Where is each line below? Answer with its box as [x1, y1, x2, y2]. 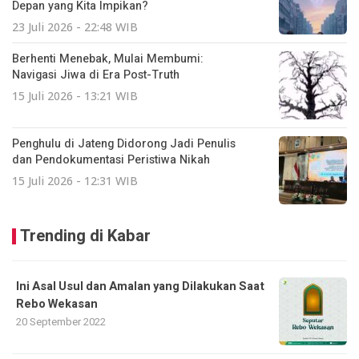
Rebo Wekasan [16, 295, 98, 313]
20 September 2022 [16, 313, 106, 329]
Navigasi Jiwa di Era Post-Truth [12, 66, 179, 83]
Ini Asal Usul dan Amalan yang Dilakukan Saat [16, 277, 264, 295]
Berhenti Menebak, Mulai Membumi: [12, 50, 203, 67]
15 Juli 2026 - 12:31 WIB [12, 172, 138, 188]
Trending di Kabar [20, 224, 151, 248]
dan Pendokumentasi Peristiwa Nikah [12, 151, 210, 168]
